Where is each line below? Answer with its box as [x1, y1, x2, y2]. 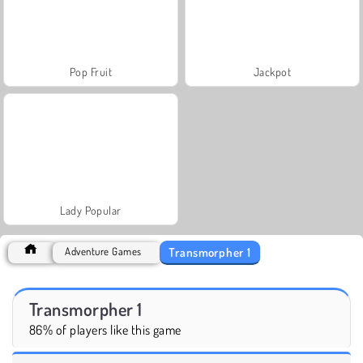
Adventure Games [65, 244, 142, 258]
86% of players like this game [29, 321, 181, 338]
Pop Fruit [69, 64, 113, 79]
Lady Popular [60, 203, 122, 217]
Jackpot [253, 64, 292, 79]
